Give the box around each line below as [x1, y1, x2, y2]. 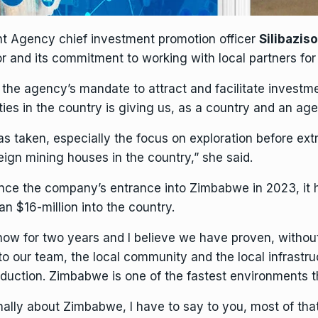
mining [26, 150, 64, 165]
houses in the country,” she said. [64, 150, 253, 165]
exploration [190, 131, 253, 146]
